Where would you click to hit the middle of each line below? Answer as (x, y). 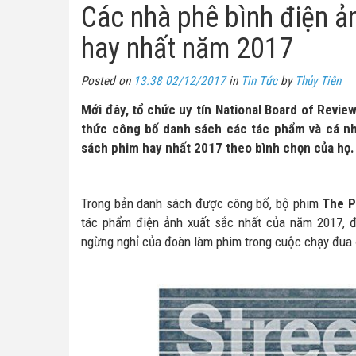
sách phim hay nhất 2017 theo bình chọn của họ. (218, 148)
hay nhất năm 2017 (187, 48)
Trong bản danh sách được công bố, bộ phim (202, 203)
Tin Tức (259, 81)
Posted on (107, 81)
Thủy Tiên (318, 81)
